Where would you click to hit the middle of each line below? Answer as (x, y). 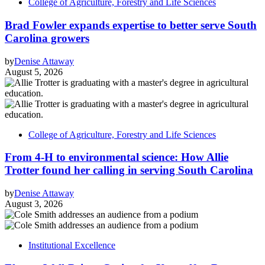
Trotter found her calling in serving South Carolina (129, 170)
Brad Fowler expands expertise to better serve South (131, 25)
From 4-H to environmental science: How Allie (117, 157)
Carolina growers (47, 38)
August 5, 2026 (34, 72)
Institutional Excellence (72, 245)
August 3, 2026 (34, 204)
